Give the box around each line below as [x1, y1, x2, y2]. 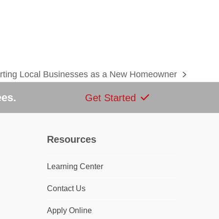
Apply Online [46, 206, 92, 215]
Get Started [85, 92, 136, 103]
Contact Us [46, 184, 86, 193]
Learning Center [46, 162, 103, 171]
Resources [46, 134, 96, 145]
